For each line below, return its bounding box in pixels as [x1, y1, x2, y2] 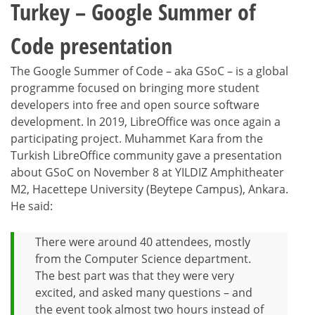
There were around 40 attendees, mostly [35, 234, 250, 250]
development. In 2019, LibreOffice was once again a [11, 114, 281, 130]
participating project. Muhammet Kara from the [11, 131, 263, 147]
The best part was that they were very [35, 268, 234, 284]
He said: [11, 198, 53, 214]
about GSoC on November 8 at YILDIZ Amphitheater [11, 165, 284, 181]
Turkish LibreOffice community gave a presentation [11, 148, 282, 164]
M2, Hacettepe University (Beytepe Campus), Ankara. [11, 181, 288, 198]
